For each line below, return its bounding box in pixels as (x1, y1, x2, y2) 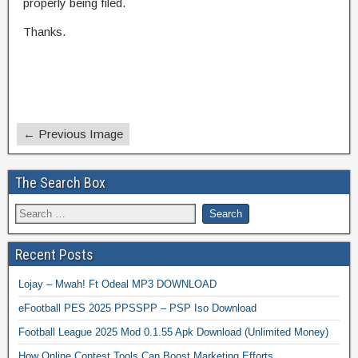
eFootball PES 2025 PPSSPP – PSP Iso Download (18, 301, 257, 314)
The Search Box (15, 173, 105, 191)
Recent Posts (15, 245, 93, 263)
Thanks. (23, 24, 66, 38)
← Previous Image (23, 126, 123, 141)
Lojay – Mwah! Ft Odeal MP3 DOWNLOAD (18, 277, 217, 290)
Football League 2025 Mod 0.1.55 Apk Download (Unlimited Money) (18, 325, 328, 338)
